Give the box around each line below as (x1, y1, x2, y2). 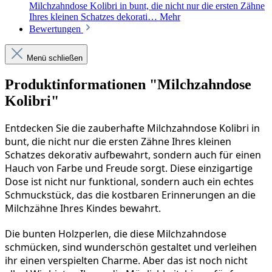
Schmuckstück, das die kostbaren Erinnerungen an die (5, 188, 256, 202)
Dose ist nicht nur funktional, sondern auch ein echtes (5, 175, 254, 189)
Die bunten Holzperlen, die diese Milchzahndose (5, 227, 226, 241)
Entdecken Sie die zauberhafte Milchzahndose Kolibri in (5, 121, 260, 135)
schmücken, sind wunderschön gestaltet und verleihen (5, 240, 257, 254)
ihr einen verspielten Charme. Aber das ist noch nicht (5, 254, 248, 268)
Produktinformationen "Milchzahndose (5, 76, 251, 93)
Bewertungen (29, 24, 83, 35)
